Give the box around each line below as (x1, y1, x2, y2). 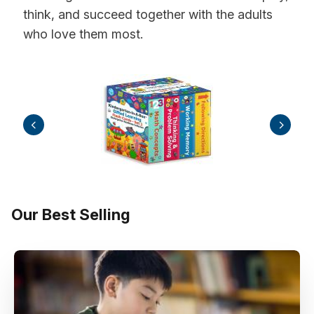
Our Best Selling (11, 205, 130, 224)
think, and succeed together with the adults (23, 7, 273, 22)
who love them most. (23, 27, 144, 42)
